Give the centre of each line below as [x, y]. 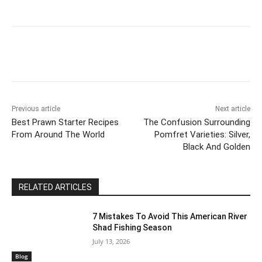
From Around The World [58, 135]
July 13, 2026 [111, 242]
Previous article [36, 109]
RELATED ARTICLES [55, 187]
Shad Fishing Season [132, 228]
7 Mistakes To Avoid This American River [170, 217]
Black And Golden [216, 147]
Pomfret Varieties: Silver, [202, 135]
